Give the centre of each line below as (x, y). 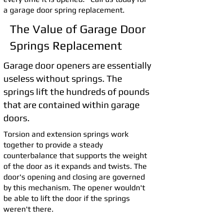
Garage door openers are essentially (77, 65)
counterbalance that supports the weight (75, 155)
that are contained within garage (72, 105)
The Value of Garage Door (78, 29)
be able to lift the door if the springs (67, 198)
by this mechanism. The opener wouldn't (74, 188)
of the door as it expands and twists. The (75, 166)
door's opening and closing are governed (74, 177)
